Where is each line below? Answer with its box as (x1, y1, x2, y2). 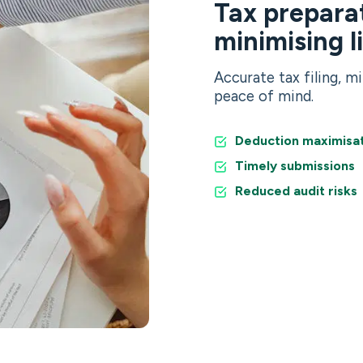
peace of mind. (214, 87, 314, 105)
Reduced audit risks (235, 182, 357, 199)
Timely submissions (235, 157, 355, 173)
